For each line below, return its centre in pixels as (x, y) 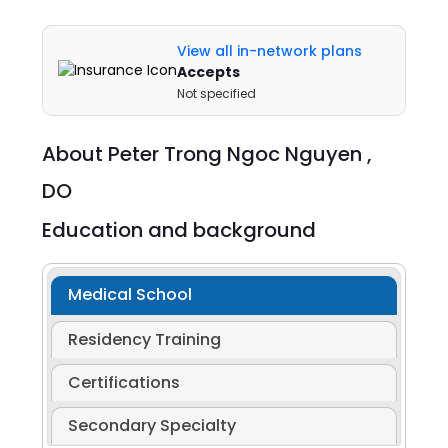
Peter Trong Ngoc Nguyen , (240, 154)
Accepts (209, 72)
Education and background (179, 230)
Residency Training (144, 340)
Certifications (123, 383)
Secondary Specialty (151, 426)
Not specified (217, 93)
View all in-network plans (270, 51)
